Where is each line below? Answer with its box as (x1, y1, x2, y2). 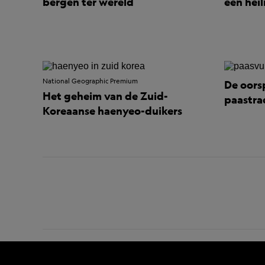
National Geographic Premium (43, 76, 138, 86)
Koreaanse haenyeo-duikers (43, 104, 182, 118)
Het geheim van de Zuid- (43, 89, 168, 103)
